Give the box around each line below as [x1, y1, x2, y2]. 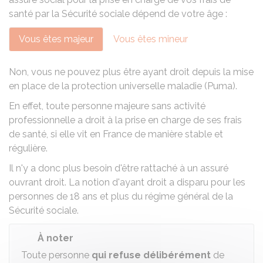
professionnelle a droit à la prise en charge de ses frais [9, 114, 242, 126]
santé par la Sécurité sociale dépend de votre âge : [9, 8, 227, 19]
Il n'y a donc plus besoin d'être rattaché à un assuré [9, 163, 228, 174]
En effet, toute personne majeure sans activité [9, 100, 205, 112]
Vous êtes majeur [19, 33, 93, 45]
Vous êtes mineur [113, 33, 188, 45]
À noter [38, 232, 73, 244]
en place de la [9, 80, 72, 92]
